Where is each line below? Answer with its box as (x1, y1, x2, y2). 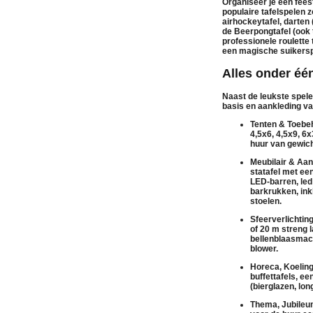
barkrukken (250, 186, 296, 196)
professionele (222, 36, 279, 46)
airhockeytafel (222, 16, 279, 27)
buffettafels (250, 271, 296, 282)
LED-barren (250, 176, 296, 187)
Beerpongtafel (234, 26, 291, 36)
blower (250, 243, 276, 254)
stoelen (250, 196, 279, 206)
